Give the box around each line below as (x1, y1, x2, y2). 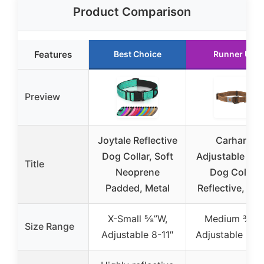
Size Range (25, 220, 74, 233)
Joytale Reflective (97, 134, 177, 147)
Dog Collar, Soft (101, 150, 173, 163)
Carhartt (215, 134, 254, 147)
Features (34, 49, 72, 61)
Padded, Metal (105, 182, 170, 194)
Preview (25, 91, 60, 103)
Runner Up (213, 49, 256, 60)
